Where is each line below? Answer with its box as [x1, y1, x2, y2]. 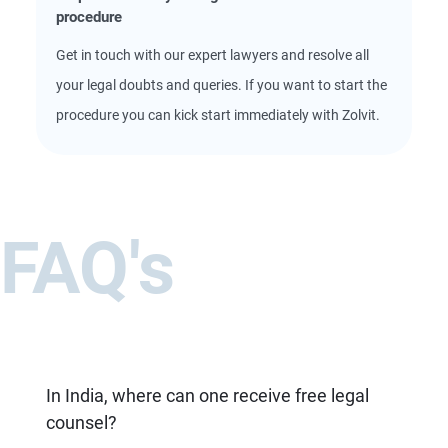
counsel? [46, 412, 117, 433]
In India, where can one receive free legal [46, 385, 369, 406]
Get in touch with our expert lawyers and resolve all [56, 47, 369, 63]
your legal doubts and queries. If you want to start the [56, 77, 387, 93]
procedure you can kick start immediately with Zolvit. [56, 107, 380, 123]
